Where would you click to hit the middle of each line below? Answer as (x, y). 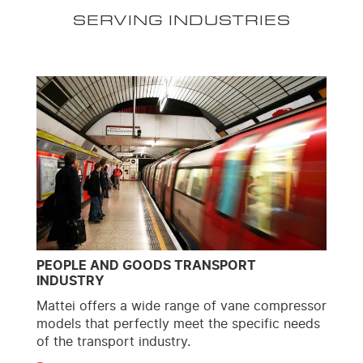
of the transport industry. (113, 342)
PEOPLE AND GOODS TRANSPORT (146, 265)
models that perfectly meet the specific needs (178, 324)
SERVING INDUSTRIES (181, 20)
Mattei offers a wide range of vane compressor (181, 306)
